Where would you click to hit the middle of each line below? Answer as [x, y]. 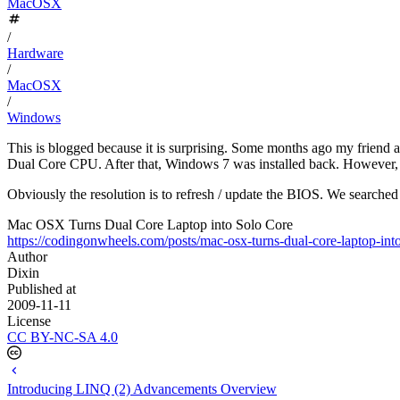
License [29, 321]
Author [27, 256]
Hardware [35, 53]
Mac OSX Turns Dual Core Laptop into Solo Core [150, 224]
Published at [42, 288]
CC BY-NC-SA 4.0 [62, 337]
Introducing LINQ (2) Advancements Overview [142, 388]
